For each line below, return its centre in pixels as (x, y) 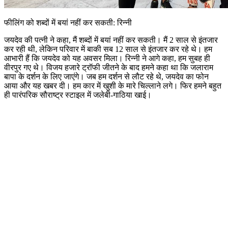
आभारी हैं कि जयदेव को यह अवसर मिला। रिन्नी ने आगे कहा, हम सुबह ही (107, 58)
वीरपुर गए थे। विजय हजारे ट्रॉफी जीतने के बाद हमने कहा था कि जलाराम (109, 67)
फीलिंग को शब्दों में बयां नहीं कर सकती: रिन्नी (68, 22)
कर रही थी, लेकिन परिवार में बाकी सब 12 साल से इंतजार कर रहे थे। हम (108, 49)
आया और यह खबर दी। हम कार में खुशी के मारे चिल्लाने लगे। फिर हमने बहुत (113, 85)
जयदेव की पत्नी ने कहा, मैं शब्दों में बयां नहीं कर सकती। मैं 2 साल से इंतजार (111, 40)
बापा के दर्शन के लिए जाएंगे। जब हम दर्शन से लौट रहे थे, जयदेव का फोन (106, 76)
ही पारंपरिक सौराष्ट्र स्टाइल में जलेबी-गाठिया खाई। (78, 95)
